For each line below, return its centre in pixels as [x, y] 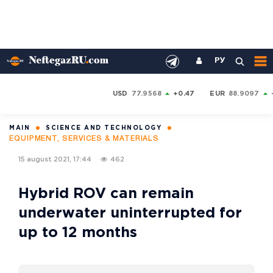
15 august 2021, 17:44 [55, 159]
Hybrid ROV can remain [106, 194]
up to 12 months [78, 233]
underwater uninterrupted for [130, 213]
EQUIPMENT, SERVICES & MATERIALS [84, 139]
